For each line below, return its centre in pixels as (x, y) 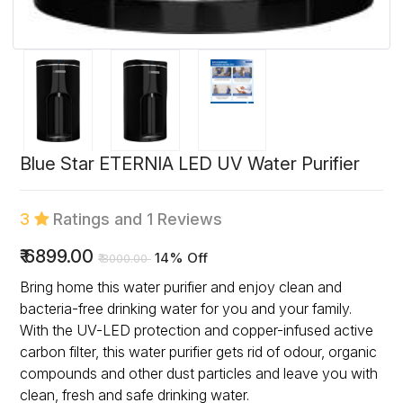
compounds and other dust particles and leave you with (199, 373)
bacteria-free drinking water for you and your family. (186, 308)
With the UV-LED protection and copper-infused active (197, 330)
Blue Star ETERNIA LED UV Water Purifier (190, 163)
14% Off (181, 257)
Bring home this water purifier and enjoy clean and (181, 287)
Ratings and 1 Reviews (138, 219)
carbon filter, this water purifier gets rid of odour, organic (198, 351)
